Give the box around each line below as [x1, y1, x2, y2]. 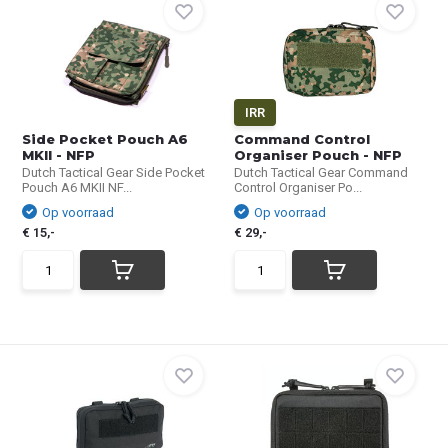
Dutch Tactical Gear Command [234, 165, 408, 180]
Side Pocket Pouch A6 [22, 131, 189, 147]
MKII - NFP [22, 147, 96, 163]
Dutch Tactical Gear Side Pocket [22, 165, 206, 180]
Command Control [234, 131, 370, 147]
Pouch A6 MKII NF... [22, 180, 133, 195]
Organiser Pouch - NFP [234, 147, 402, 163]
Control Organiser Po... [234, 180, 362, 195]
